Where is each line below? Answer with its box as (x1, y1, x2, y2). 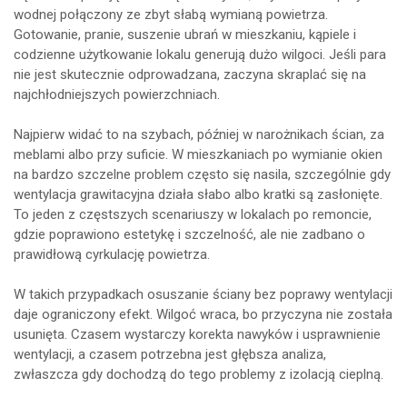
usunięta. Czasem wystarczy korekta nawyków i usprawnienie (14, 325, 381, 342)
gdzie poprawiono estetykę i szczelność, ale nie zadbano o (14, 225, 365, 243)
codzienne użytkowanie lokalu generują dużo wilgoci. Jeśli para (14, 45, 386, 63)
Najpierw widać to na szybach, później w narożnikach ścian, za (14, 125, 384, 143)
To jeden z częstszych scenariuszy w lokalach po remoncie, (14, 205, 372, 223)
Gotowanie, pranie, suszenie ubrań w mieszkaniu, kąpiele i (14, 25, 356, 43)
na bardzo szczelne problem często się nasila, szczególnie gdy (14, 165, 391, 183)
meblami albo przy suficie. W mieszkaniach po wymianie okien (14, 145, 382, 163)
